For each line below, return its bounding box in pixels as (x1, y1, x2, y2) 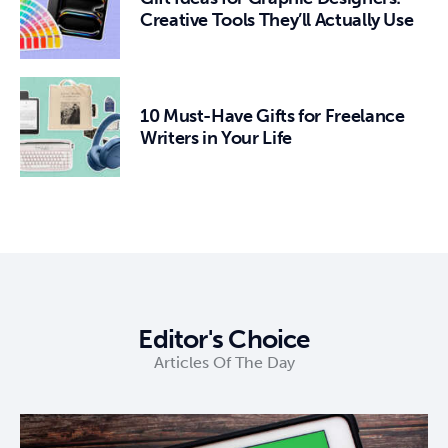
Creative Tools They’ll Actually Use (140, 9, 414, 32)
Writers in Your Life (140, 127, 292, 150)
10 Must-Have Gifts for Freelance (140, 105, 405, 128)
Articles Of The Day (153, 353, 295, 373)
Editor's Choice (138, 323, 310, 355)
